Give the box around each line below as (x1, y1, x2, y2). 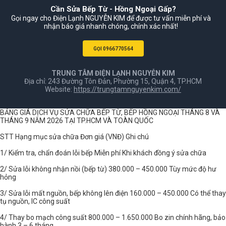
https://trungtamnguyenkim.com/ (74, 85, 181, 94)
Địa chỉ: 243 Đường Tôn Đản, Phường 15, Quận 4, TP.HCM (24, 77, 202, 86)
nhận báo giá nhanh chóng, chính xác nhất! (44, 22, 178, 31)
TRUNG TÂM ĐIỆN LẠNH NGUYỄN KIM (51, 69, 175, 78)
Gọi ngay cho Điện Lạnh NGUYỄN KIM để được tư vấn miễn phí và (11, 14, 211, 23)
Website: (45, 85, 74, 94)
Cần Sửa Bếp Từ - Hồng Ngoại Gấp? (50, 5, 176, 14)
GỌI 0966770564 (93, 45, 133, 51)
